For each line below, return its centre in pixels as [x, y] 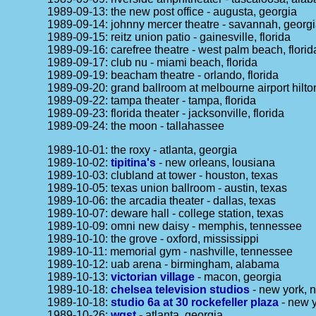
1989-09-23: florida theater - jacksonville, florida [166, 113]
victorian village [153, 277]
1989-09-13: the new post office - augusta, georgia [172, 12]
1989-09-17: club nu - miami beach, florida [153, 62]
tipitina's [134, 163]
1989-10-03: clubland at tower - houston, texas [163, 175]
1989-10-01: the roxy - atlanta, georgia [142, 150]
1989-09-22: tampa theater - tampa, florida [152, 101]
